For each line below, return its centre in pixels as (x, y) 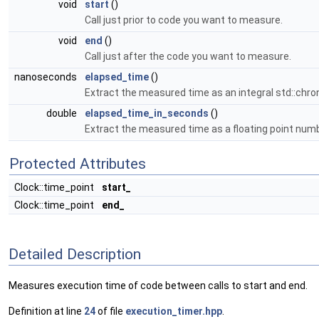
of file (110, 312)
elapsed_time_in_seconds (147, 113)
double (63, 113)
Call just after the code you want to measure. (188, 56)
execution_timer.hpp (174, 312)
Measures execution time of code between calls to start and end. (158, 286)
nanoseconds (47, 77)
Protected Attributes (78, 164)
